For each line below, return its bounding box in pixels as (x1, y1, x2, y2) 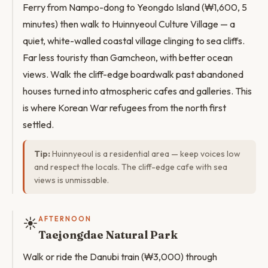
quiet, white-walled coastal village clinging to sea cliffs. (23, 35, 245, 47)
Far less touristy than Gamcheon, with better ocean (23, 51, 233, 63)
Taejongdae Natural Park (38, 228, 178, 242)
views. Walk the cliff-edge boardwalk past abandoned (23, 68, 243, 80)
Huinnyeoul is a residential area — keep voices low (50, 148, 240, 159)
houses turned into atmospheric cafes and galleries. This (23, 85, 252, 97)
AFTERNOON (38, 215, 92, 223)
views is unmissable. (34, 175, 109, 185)
